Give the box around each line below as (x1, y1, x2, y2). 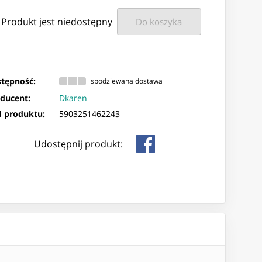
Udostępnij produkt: (33, 137, 123, 150)
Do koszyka (136, 15, 182, 27)
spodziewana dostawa (91, 77, 163, 86)
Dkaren (59, 92, 88, 104)
